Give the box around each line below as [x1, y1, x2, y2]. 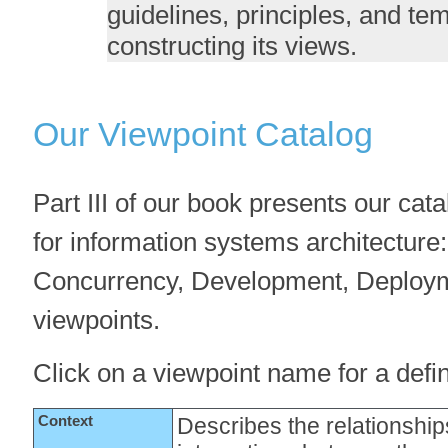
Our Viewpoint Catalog [33, 114, 374, 153]
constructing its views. [106, 30, 357, 61]
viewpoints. [33, 304, 161, 335]
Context [38, 412, 94, 429]
